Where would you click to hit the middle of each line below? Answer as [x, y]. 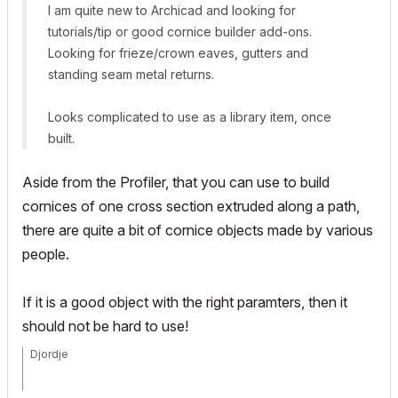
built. [61, 138]
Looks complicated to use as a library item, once [190, 117]
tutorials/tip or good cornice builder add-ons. [180, 32]
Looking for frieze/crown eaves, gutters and [178, 53]
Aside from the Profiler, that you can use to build [176, 182]
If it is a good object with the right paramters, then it [185, 302]
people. [46, 254]
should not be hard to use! [105, 326]
